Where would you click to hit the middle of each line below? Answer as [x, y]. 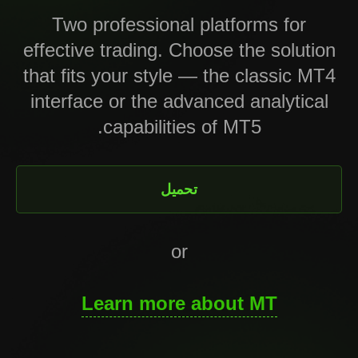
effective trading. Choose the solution [179, 50]
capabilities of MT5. [182, 127]
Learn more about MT [179, 303]
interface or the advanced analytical [179, 101]
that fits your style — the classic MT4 [179, 76]
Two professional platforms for [179, 24]
